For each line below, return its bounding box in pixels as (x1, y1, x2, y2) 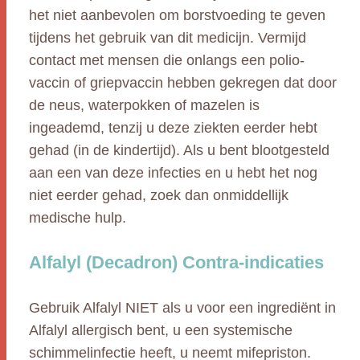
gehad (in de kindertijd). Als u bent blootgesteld (29, 142, 329, 158)
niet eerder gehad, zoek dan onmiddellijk (29, 187, 288, 203)
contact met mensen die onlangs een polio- (29, 52, 305, 68)
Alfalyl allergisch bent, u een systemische (29, 322, 292, 338)
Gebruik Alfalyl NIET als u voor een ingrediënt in (29, 300, 336, 316)
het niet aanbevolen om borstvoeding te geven (29, 7, 325, 23)
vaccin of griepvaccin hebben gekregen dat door (29, 75, 337, 91)
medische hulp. (29, 210, 126, 226)
